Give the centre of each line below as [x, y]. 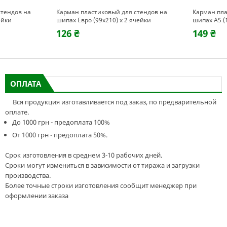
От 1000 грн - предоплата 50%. [60, 135]
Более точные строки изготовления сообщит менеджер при [101, 185]
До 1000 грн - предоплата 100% [61, 122]
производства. [28, 175]
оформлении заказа [36, 196]
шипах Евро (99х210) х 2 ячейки [104, 20]
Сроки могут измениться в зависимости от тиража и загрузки [102, 165]
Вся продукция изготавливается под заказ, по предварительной [110, 102]
